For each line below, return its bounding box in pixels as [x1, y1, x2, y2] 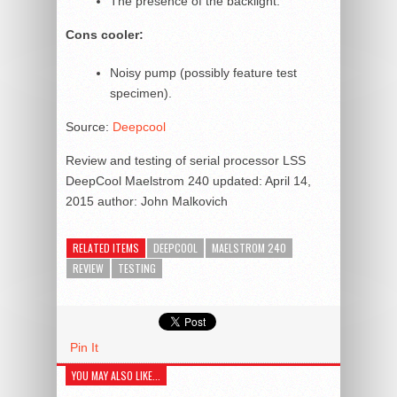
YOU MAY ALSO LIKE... [72, 367, 160, 383]
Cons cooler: [66, 27, 144, 42]
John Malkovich [141, 193, 228, 208]
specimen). [110, 85, 172, 100]
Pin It [70, 339, 98, 354]
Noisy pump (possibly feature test [110, 65, 297, 80]
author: [94, 193, 141, 208]
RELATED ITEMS [73, 239, 139, 255]
